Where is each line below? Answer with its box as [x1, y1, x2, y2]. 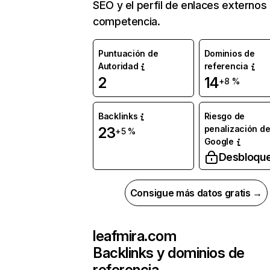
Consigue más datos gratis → [130, 187, 263, 199]
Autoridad [98, 61, 139, 71]
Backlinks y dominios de [93, 244, 245, 262]
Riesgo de [204, 111, 245, 121]
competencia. [93, 15, 160, 28]
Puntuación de [98, 48, 159, 58]
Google [204, 136, 234, 146]
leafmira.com [93, 227, 177, 245]
